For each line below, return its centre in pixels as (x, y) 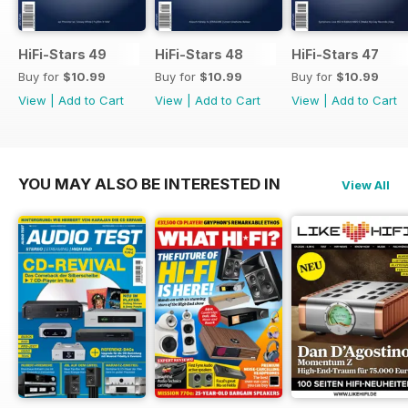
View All (366, 185)
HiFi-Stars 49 (62, 55)
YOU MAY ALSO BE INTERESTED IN (149, 184)
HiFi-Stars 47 (335, 55)
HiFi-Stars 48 (199, 55)
